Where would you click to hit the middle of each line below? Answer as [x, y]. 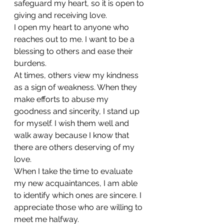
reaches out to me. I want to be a [75, 39]
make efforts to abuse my [62, 99]
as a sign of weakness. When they [76, 87]
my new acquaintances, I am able [77, 183]
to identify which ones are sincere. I [79, 195]
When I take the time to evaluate [74, 171]
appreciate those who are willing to [79, 207]
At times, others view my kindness [77, 75]
